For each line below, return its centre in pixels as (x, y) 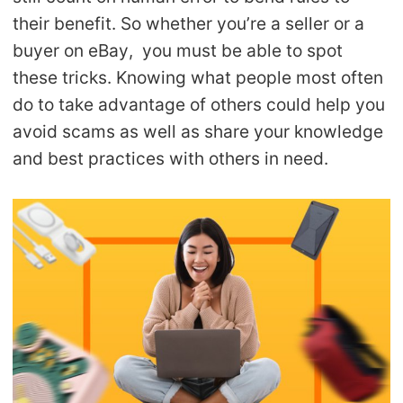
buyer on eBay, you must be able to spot (178, 51)
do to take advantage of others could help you (199, 105)
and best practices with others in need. (171, 159)
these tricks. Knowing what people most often (198, 78)
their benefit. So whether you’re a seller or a (189, 24)
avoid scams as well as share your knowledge (198, 132)
